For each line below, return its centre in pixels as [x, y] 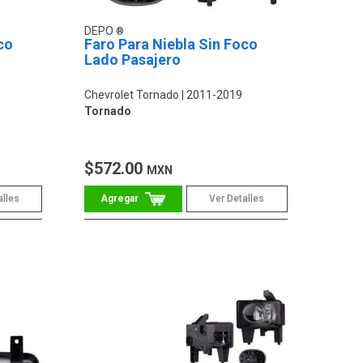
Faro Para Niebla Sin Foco [171, 45]
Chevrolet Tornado [132, 95]
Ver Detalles [237, 199]
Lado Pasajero [133, 60]
